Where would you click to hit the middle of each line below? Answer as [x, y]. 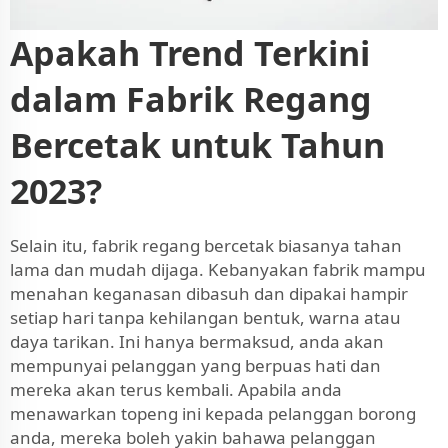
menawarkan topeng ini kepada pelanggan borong [213, 413]
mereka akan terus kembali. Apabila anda [176, 389]
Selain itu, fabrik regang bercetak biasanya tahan [206, 245]
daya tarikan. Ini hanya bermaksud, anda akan [197, 341]
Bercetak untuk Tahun [197, 144]
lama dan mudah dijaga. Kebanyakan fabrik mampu [218, 269]
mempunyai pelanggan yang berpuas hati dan [195, 365]
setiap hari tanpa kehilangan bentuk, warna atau [205, 317]
